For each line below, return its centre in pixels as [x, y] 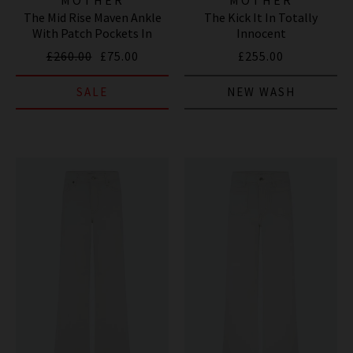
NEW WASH [261, 91]
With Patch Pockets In [92, 33]
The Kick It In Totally [261, 17]
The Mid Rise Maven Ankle [92, 17]
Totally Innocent [92, 48]
